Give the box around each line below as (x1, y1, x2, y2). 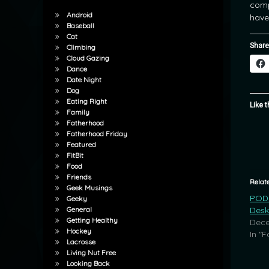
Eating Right (66, 97, 107, 106)
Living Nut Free (66, 248, 116, 258)
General (66, 205, 92, 214)
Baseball (66, 21, 94, 31)
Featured (66, 140, 96, 150)
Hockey (66, 226, 91, 236)
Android (66, 10, 92, 20)
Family (66, 107, 89, 117)
